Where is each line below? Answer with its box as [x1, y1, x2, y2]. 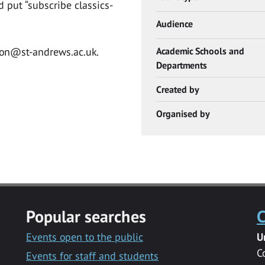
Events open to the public [25, 230, 143, 244]
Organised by [156, 108, 209, 120]
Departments [156, 59, 207, 72]
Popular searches [25, 205, 146, 227]
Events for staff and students [25, 248, 159, 263]
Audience [156, 18, 193, 30]
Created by [156, 83, 199, 96]
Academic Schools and [156, 45, 244, 57]
